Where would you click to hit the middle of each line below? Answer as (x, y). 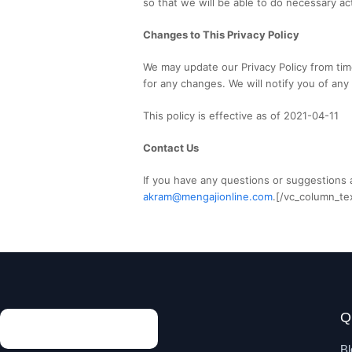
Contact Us (171, 147)
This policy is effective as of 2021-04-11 (241, 115)
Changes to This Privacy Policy (221, 34)
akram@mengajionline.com (208, 196)
